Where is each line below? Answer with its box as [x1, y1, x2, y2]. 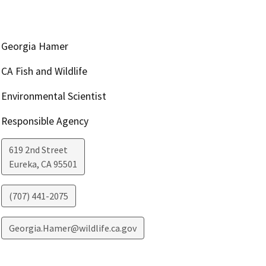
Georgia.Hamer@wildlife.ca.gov [8, 221, 137, 234]
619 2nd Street [8, 143, 68, 156]
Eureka [8, 157, 37, 170]
